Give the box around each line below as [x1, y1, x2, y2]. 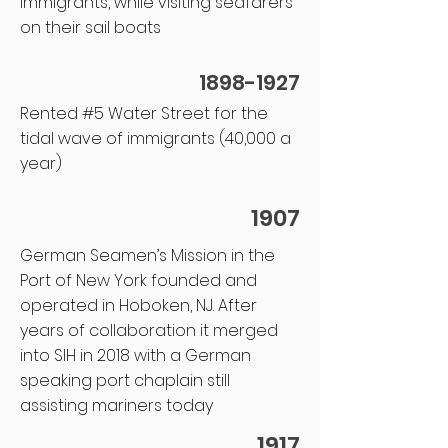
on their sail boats [20, 16, 161, 39]
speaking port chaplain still [20, 369, 230, 392]
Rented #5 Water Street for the [20, 102, 268, 125]
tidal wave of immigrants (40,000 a [20, 127, 291, 150]
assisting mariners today [20, 394, 213, 417]
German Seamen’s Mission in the [20, 244, 275, 267]
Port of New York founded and [20, 269, 257, 292]
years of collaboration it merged [20, 319, 278, 342]
